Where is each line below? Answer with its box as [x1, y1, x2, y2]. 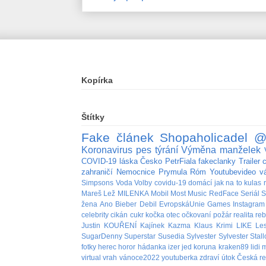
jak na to [214, 179, 242, 187]
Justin [81, 221, 100, 230]
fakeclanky [198, 157, 236, 166]
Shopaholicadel [160, 131, 248, 145]
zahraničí [81, 167, 113, 177]
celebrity [81, 211, 109, 219]
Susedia [157, 232, 185, 240]
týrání [154, 145, 178, 156]
